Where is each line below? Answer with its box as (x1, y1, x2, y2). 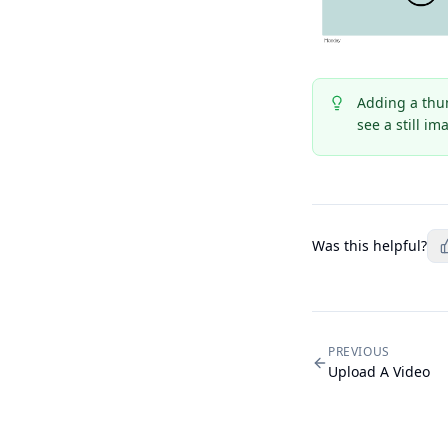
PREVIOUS (328, 342, 390, 360)
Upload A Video (328, 361, 430, 381)
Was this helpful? (312, 235, 427, 255)
